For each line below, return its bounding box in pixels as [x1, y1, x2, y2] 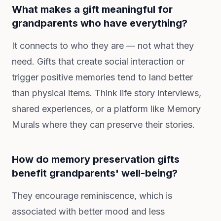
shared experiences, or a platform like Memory [12, 104, 201, 114]
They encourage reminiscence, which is [12, 190, 172, 201]
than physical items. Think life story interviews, [12, 88, 201, 98]
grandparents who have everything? [12, 17, 187, 29]
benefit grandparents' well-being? [12, 167, 178, 179]
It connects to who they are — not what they [12, 40, 194, 51]
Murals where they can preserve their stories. [12, 119, 195, 130]
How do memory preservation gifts [12, 153, 180, 165]
